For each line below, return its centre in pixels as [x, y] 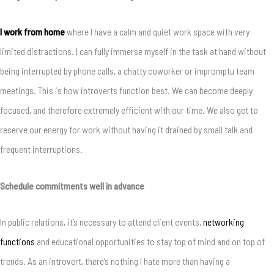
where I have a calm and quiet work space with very [157, 32]
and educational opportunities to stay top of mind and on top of [150, 241]
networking [224, 221]
